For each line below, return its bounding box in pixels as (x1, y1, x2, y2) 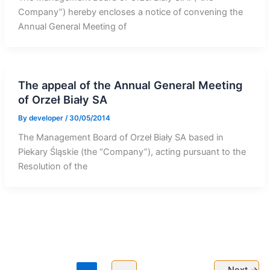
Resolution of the (17, 161, 87, 172)
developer (28, 113, 65, 122)
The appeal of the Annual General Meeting (17, 78, 242, 92)
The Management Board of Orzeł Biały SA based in (17, 132, 224, 143)
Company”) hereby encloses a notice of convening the (17, 6, 243, 17)
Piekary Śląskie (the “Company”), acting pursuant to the (17, 146, 246, 158)
